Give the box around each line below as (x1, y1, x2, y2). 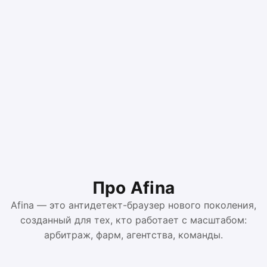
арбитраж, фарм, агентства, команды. (44, 228, 223, 241)
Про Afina (92, 177, 175, 198)
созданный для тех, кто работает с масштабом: (20, 213, 247, 226)
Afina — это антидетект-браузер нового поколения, (11, 198, 256, 211)
